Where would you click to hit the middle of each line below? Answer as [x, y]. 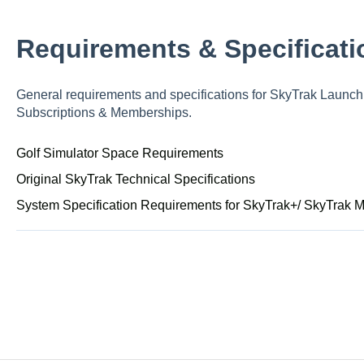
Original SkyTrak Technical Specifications [135, 179]
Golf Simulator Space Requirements [119, 153]
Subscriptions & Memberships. [104, 113]
